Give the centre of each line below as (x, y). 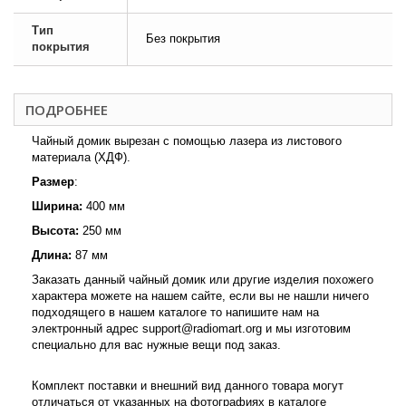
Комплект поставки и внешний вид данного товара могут (188, 385)
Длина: (52, 255)
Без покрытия (183, 38)
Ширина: (59, 206)
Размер (53, 181)
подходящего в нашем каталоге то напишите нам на (175, 312)
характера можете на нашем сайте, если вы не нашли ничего (200, 295)
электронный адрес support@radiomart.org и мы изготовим (191, 328)
